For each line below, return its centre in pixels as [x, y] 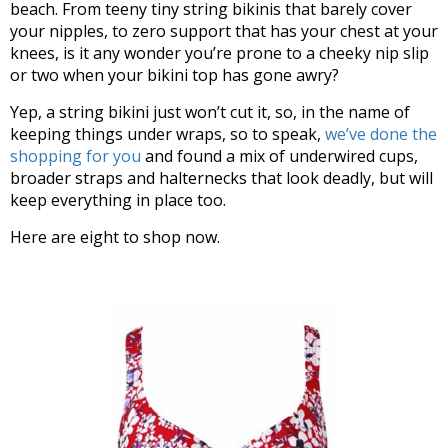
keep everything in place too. [118, 200]
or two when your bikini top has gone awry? [174, 75]
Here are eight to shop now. [115, 237]
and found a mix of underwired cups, [279, 156]
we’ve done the [381, 134]
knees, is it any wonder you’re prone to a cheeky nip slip [219, 53]
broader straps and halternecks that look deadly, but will [221, 178]
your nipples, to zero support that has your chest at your [224, 31]
